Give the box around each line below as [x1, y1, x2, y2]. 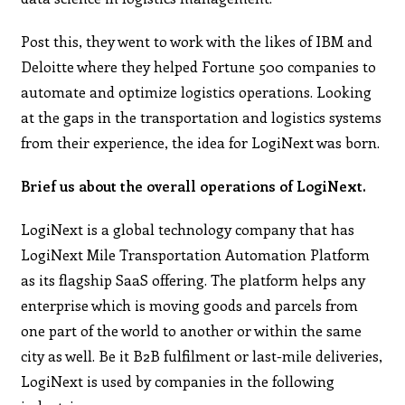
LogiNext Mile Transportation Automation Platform [21, 244, 371, 264]
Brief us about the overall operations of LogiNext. [21, 175, 367, 195]
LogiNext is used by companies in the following [21, 371, 335, 391]
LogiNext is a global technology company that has [21, 219, 355, 239]
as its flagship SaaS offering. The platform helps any [21, 269, 366, 289]
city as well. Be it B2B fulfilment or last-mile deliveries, [21, 345, 383, 365]
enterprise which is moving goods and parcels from [21, 295, 359, 315]
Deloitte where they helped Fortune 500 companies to [21, 56, 377, 76]
